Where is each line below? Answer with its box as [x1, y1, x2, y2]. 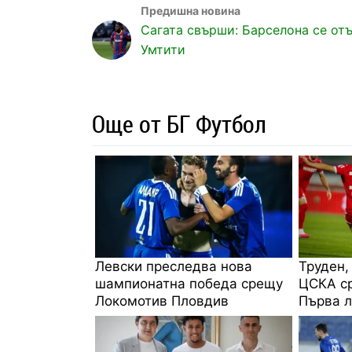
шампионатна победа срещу [95, 275, 283, 291]
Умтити [141, 41, 185, 57]
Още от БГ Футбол [92, 107, 266, 140]
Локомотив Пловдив [95, 292, 229, 309]
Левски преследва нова [95, 258, 252, 274]
